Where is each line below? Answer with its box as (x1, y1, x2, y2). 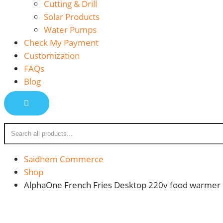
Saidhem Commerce (24, 153, 104, 165)
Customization (24, 50, 80, 62)
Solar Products (44, 11, 100, 23)
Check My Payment (24, 37, 99, 49)
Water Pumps (44, 24, 97, 36)
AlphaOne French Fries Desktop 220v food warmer (24, 179, 221, 191)
